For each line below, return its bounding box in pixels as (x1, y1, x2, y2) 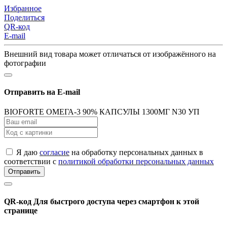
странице (4, 206, 37, 215)
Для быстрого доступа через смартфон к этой (33, 197, 199, 206)
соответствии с (4, 157, 58, 166)
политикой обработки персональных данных (58, 157, 214, 166)
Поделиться (4, 13, 45, 22)
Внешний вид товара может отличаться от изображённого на (4, 49, 216, 58)
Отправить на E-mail (4, 88, 80, 97)
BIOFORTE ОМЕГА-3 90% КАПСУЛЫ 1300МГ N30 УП (4, 107, 200, 117)
